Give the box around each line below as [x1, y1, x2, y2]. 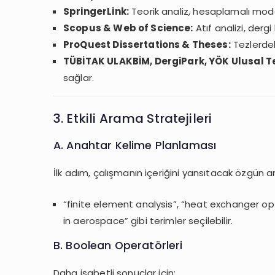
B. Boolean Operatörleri [53, 237, 183, 253]
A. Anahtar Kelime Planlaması [53, 137, 217, 153]
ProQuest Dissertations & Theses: [63, 38, 231, 52]
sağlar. [63, 71, 95, 85]
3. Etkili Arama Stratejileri [53, 109, 212, 127]
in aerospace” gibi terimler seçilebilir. [63, 214, 233, 227]
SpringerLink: [63, 5, 129, 18]
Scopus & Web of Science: [63, 21, 193, 35]
